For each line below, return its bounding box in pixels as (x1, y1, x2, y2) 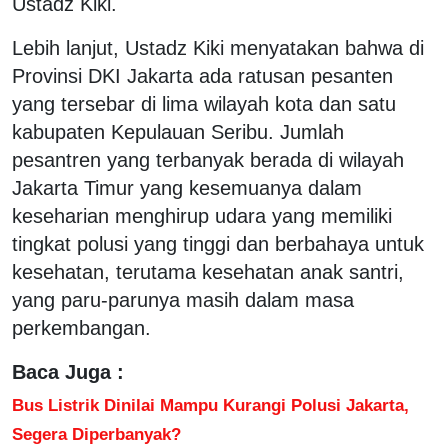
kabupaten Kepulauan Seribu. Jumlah (12, 120, 344, 143)
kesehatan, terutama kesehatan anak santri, (12, 260, 404, 283)
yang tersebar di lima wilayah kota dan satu (12, 92, 396, 115)
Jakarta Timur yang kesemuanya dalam (12, 176, 362, 199)
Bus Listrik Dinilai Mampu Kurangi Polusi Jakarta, (12, 394, 409, 415)
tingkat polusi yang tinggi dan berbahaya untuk (12, 232, 424, 255)
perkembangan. (12, 316, 151, 339)
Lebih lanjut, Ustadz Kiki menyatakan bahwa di (12, 36, 424, 59)
